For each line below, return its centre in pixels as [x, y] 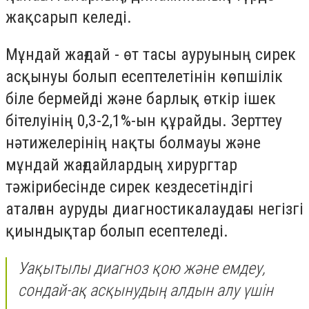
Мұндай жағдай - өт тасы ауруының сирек [151, 55]
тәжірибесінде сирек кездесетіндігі [129, 187]
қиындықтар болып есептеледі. [117, 231]
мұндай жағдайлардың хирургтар [121, 165]
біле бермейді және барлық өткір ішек [141, 99]
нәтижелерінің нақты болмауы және [133, 143]
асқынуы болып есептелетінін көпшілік [144, 77]
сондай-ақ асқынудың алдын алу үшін [146, 290]
